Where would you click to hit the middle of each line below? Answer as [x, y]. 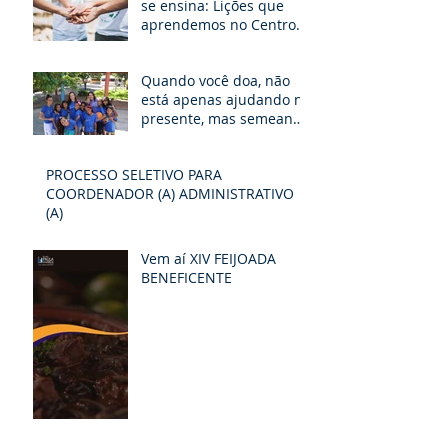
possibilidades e [195, 157]
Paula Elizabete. [194, 44]
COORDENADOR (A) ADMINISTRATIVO [170, 194]
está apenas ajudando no [226, 100]
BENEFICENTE [186, 278]
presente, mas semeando [225, 119]
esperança [176, 176]
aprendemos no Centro [218, 25]
